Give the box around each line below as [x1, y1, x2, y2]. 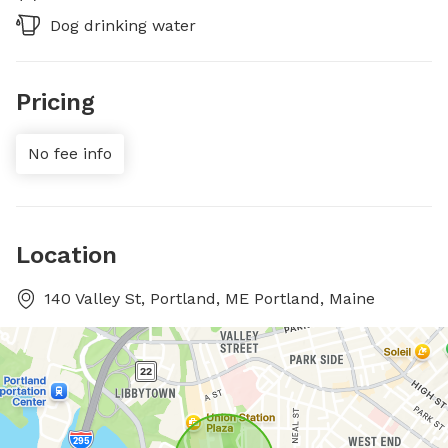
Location [16, 241, 117, 269]
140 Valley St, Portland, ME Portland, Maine [44, 289, 375, 308]
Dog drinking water [50, 16, 196, 35]
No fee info [28, 144, 112, 163]
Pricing [16, 88, 95, 116]
